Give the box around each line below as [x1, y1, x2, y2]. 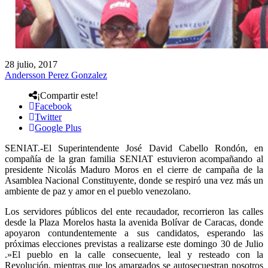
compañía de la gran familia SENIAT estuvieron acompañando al [5, 153, 263, 164]
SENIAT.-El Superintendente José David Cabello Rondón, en [5, 142, 263, 153]
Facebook [35, 100, 72, 111]
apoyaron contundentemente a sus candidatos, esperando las [5, 227, 263, 238]
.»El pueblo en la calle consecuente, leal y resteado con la [5, 249, 263, 260]
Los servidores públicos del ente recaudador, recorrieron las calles [5, 206, 263, 217]
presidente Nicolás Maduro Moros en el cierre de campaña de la [5, 164, 263, 175]
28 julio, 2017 [5, 59, 57, 69]
